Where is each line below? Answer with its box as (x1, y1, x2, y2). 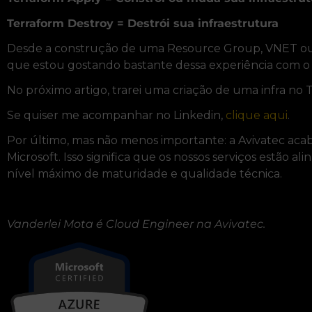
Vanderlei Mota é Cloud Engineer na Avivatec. (7, 217, 265, 231)
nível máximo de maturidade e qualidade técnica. (7, 167, 282, 181)
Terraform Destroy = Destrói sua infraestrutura (7, 17, 279, 31)
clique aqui (226, 109, 288, 123)
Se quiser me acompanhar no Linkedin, (7, 109, 226, 123)
